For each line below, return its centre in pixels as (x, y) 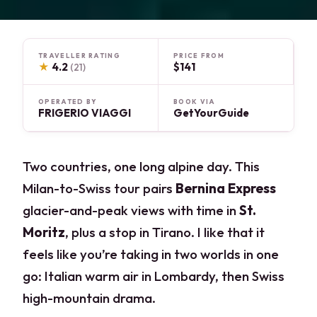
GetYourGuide (211, 113)
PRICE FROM (199, 55)
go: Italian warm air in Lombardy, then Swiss (154, 276)
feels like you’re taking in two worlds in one (151, 254)
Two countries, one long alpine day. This (142, 167)
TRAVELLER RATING (79, 55)
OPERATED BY (68, 102)
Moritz (44, 232)
